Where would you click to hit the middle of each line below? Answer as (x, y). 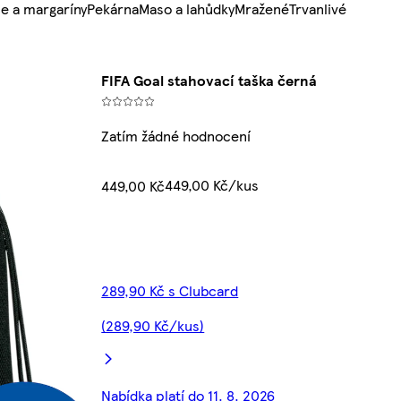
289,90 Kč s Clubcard (170, 291)
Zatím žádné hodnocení (176, 136)
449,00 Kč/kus (212, 185)
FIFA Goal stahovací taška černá (209, 81)
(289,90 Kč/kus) (153, 326)
